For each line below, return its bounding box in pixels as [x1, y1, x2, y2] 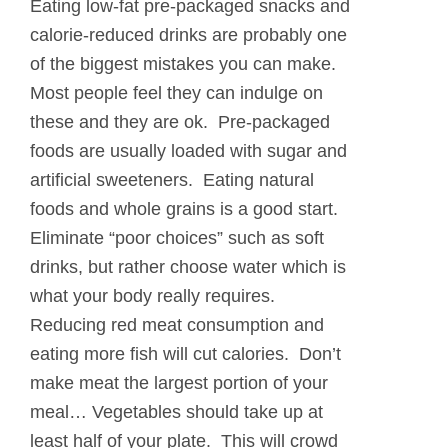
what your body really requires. [30, 285, 280, 306]
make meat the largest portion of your [30, 372, 328, 393]
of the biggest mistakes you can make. [30, 53, 341, 74]
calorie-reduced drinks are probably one [30, 24, 347, 45]
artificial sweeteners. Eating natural [30, 169, 314, 190]
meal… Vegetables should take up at [30, 401, 323, 422]
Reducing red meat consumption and [30, 314, 324, 335]
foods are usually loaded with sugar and [30, 140, 347, 161]
